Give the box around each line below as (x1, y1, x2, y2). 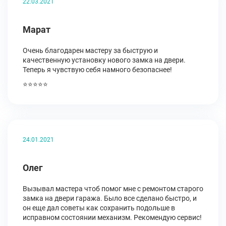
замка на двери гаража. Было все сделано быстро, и (23, 194, 197, 202)
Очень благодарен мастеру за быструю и (23, 46, 158, 54)
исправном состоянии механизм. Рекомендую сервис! (23, 213, 202, 221)
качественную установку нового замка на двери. (23, 56, 186, 64)
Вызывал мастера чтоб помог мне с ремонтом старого (23, 185, 203, 193)
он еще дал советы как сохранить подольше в (23, 204, 175, 212)
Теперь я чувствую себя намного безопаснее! (23, 66, 172, 74)
